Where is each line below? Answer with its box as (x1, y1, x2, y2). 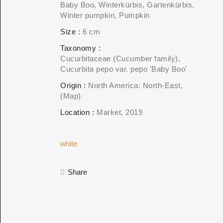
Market (97, 108, 121, 116)
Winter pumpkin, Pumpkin (60, 11, 150, 19)
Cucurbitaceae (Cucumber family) (60, 54, 178, 63)
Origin (60, 81, 81, 90)
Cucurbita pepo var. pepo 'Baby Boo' (60, 65, 187, 73)
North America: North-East (88, 81, 181, 90)
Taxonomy (60, 44, 96, 52)
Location (60, 108, 90, 116)
